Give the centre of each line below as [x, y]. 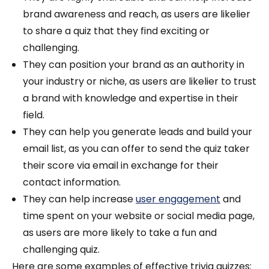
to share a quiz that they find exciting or [116, 31]
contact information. [72, 183]
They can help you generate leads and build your [138, 132]
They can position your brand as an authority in [134, 65]
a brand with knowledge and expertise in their [131, 98]
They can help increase [79, 199]
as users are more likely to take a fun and [120, 233]
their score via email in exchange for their [121, 166]
